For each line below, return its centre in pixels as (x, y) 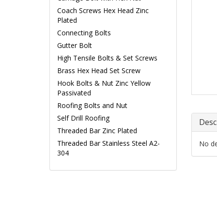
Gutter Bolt (75, 45)
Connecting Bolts (84, 33)
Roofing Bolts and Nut (92, 105)
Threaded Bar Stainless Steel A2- (108, 143)
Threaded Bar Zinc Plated (97, 131)
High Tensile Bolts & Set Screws (107, 58)
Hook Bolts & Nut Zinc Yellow (104, 83)
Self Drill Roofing (83, 118)
